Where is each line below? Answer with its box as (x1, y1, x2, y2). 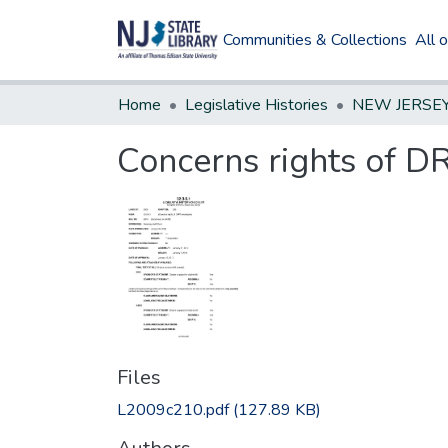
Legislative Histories (185, 94, 328, 116)
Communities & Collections (223, 29, 408, 51)
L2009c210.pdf (117, 398, 229, 421)
